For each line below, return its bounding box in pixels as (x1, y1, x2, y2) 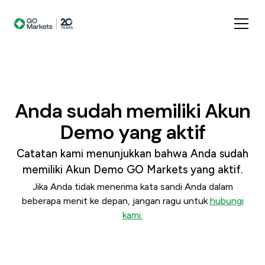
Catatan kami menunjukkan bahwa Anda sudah (17, 147, 248, 160)
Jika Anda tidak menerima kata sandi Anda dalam (32, 181, 233, 192)
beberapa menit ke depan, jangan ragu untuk (21, 195, 210, 206)
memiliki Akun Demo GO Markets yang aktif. (22, 163, 243, 176)
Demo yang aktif (60, 119, 205, 145)
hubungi (209, 195, 244, 206)
